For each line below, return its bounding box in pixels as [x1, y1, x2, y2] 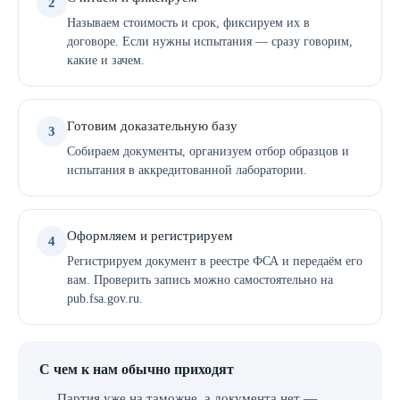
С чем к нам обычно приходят [39, 362, 234, 377]
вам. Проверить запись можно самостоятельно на [67, 273, 333, 287]
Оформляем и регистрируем [67, 229, 233, 243]
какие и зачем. [67, 54, 145, 67]
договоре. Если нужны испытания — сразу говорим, [67, 35, 353, 48]
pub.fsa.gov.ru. [67, 292, 143, 305]
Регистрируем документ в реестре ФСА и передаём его [67, 254, 362, 268]
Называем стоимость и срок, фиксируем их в [67, 16, 310, 29]
